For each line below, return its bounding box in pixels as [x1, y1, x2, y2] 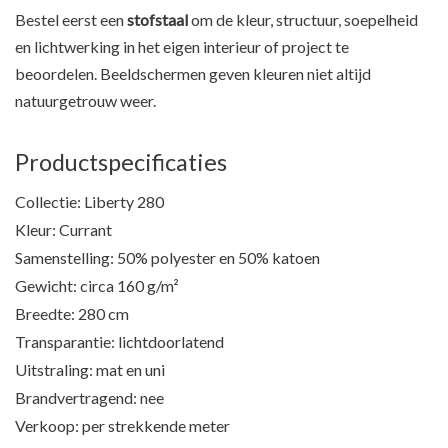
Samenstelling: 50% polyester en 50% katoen [15, 248, 320, 268]
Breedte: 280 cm [15, 304, 129, 324]
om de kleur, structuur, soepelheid [188, 10, 418, 30]
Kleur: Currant [15, 220, 112, 240]
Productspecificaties [15, 148, 227, 177]
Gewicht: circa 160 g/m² [15, 276, 179, 296]
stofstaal [127, 10, 188, 30]
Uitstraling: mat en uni [15, 360, 165, 380]
